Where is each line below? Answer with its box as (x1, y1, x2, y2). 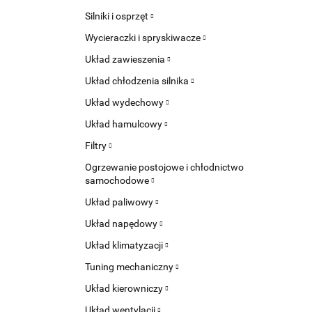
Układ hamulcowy (85, 118, 164, 130)
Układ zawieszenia (85, 54, 167, 65)
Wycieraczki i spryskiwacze (85, 32, 203, 43)
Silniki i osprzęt (85, 10, 150, 22)
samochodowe (85, 175, 151, 186)
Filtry (85, 140, 109, 151)
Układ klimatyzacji (85, 240, 165, 251)
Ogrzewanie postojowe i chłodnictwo (85, 162, 244, 173)
